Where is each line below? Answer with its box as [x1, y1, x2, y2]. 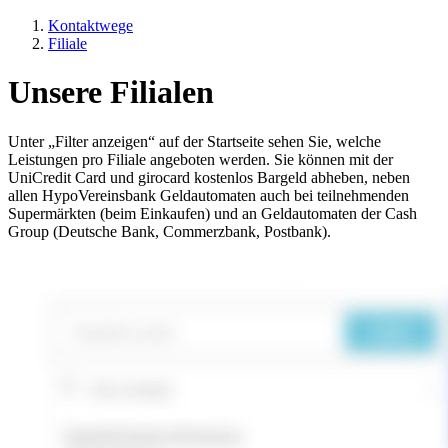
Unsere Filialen [8, 74, 214, 111]
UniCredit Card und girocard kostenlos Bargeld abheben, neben [8, 168, 410, 186]
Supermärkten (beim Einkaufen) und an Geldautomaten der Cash [8, 204, 417, 222]
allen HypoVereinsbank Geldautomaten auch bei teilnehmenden [8, 186, 409, 204]
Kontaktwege [48, 17, 133, 34]
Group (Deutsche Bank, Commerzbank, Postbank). [8, 222, 331, 240]
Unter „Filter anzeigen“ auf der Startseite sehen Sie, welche [8, 132, 381, 150]
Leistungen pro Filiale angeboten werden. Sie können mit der [8, 150, 393, 168]
